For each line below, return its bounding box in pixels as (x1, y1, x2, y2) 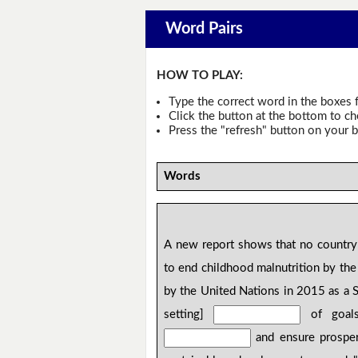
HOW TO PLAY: (157, 70, 244, 82)
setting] (164, 308, 214, 321)
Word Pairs (165, 21, 243, 38)
